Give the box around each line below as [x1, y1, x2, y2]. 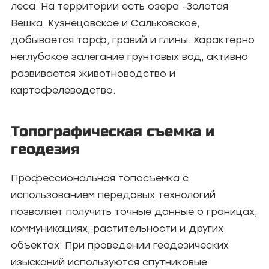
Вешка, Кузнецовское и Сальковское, [11, 17, 199, 29]
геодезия [11, 141, 80, 158]
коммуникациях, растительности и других [11, 223, 223, 234]
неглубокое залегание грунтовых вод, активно [11, 51, 248, 62]
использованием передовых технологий [11, 189, 216, 201]
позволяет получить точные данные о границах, [11, 206, 257, 217]
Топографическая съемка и [11, 123, 214, 141]
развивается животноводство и [11, 68, 175, 79]
